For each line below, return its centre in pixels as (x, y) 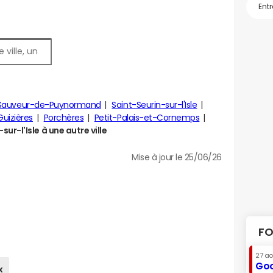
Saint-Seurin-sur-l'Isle (154, 105)
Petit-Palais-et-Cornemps (147, 118)
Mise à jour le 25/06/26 (177, 157)
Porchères (64, 118)
